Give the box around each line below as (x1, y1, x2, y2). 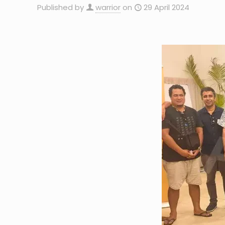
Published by (37, 2, 84, 13)
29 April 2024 (144, 2, 189, 13)
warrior (95, 2, 121, 13)
